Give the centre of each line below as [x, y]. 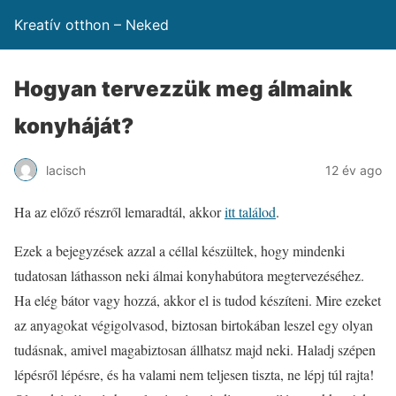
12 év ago [354, 170]
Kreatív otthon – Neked [91, 25]
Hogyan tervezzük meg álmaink [183, 89]
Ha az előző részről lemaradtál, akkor [119, 212]
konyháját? [74, 126]
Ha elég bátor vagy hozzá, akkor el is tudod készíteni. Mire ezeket [198, 300]
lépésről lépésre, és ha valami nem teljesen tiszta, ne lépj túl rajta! [194, 374]
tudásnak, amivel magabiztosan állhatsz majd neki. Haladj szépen [195, 350]
